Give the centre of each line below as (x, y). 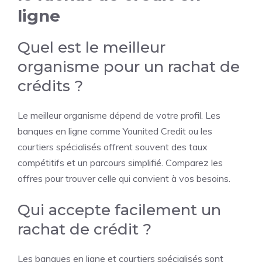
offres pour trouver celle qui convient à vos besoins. (124, 178)
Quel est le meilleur (92, 47)
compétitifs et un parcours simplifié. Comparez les (120, 163)
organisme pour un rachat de (129, 67)
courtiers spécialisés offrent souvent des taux (113, 147)
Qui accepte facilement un (119, 210)
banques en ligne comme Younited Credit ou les (115, 131)
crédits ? (50, 86)
